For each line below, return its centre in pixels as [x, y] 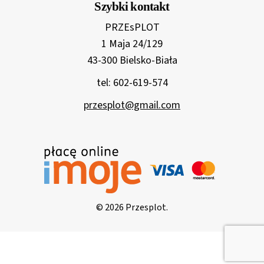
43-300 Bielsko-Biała [132, 61]
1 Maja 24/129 [132, 44]
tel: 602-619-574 [132, 83]
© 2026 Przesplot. [132, 208]
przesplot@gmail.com [132, 105]
